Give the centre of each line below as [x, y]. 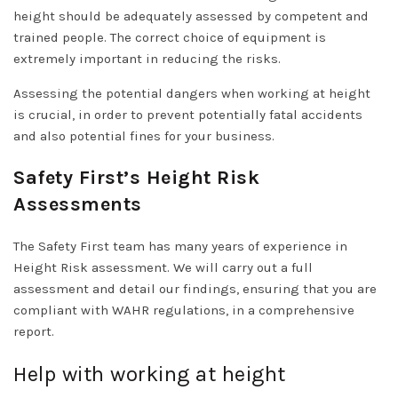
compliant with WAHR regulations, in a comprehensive [184, 310]
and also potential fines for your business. [144, 135]
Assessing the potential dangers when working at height [192, 93]
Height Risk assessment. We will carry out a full [163, 267]
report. [34, 331]
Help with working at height [150, 374]
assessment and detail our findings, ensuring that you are [195, 288]
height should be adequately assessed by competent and [191, 16]
